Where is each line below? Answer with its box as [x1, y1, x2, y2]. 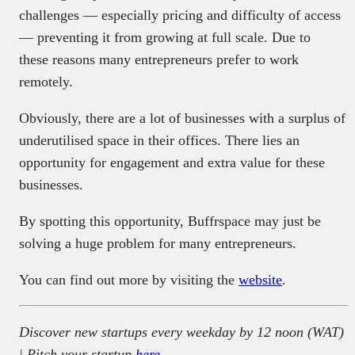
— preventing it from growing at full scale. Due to [19, 29, 311, 45]
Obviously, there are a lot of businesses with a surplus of [19, 109, 345, 126]
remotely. [19, 73, 73, 90]
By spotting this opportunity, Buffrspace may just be [19, 212, 321, 229]
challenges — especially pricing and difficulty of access [19, 6, 341, 23]
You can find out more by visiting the [19, 271, 239, 288]
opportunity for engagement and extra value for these [19, 154, 325, 170]
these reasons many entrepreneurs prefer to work [19, 51, 299, 67]
